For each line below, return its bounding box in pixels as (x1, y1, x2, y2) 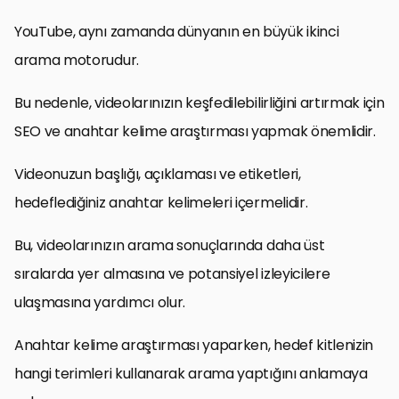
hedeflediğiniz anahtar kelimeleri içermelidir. (14, 191, 308, 213)
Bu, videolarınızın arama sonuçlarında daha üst (14, 234, 325, 256)
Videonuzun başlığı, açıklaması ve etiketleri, (14, 163, 301, 184)
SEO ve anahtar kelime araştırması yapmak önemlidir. (14, 120, 376, 142)
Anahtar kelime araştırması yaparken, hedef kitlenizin (14, 334, 374, 355)
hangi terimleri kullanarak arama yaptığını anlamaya (14, 362, 368, 384)
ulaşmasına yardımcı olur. (14, 291, 185, 313)
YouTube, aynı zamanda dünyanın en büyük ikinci (14, 20, 339, 42)
